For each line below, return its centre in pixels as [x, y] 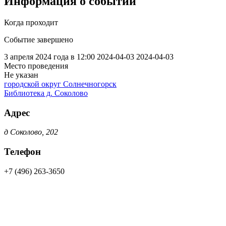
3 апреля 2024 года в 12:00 [49, 56]
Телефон [22, 151]
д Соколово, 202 [31, 132]
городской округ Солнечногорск [60, 84]
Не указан [21, 75]
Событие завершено [39, 39]
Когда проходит [31, 22]
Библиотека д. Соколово [46, 93]
